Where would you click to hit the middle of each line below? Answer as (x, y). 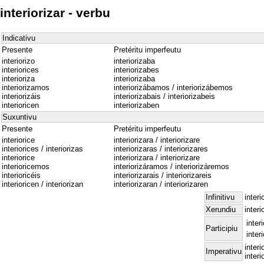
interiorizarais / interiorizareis (163, 176)
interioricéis (21, 176)
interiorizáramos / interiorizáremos (171, 167)
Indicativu (19, 38)
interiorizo (18, 61)
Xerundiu (221, 210)
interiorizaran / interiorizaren (161, 184)
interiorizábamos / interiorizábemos (173, 88)
